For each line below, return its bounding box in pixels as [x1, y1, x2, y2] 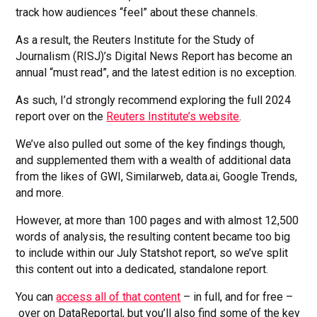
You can [16, 289, 57, 304]
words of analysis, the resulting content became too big [16, 229, 291, 243]
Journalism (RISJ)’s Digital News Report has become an [16, 49, 293, 63]
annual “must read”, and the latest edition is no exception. [16, 65, 297, 79]
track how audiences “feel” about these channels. [16, 5, 258, 19]
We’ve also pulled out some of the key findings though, [16, 137, 286, 151]
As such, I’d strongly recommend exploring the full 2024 [16, 93, 292, 107]
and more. [16, 185, 67, 200]
